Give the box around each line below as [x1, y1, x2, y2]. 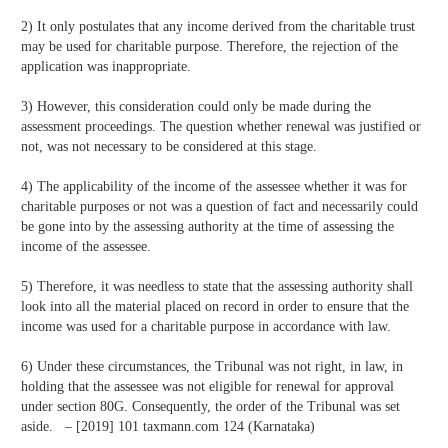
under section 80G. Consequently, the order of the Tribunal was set [21, 399, 400, 414]
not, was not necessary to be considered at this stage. [21, 139, 317, 154]
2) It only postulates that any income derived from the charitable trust [21, 19, 415, 34]
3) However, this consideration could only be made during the [21, 99, 371, 114]
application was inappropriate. [21, 59, 191, 74]
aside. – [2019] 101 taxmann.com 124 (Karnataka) [21, 419, 315, 434]
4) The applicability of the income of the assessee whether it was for [21, 179, 407, 194]
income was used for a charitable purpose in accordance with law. [21, 319, 391, 334]
